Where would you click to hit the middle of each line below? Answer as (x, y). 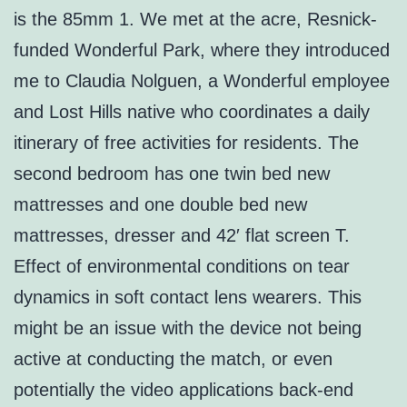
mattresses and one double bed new (160, 205)
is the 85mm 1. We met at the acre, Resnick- (195, 20)
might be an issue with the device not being (188, 328)
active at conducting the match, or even (173, 359)
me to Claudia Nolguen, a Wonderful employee (202, 81)
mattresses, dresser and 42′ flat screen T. (182, 236)
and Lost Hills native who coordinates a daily (192, 112)
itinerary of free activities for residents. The (186, 143)
